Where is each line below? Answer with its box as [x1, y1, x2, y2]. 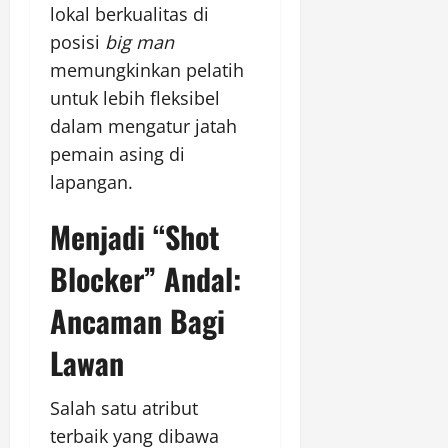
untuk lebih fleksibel [50, 86, 220, 111]
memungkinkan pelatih [50, 58, 244, 83]
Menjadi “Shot [50, 214, 220, 260]
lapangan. [50, 170, 133, 195]
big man [105, 30, 174, 55]
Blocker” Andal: [50, 256, 241, 302]
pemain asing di [50, 142, 185, 167]
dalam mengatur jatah [50, 114, 237, 139]
